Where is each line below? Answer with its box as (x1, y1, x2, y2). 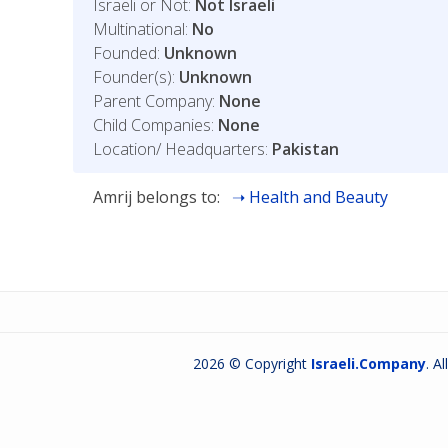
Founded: (92, 42, 164, 64)
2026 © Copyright (192, 354, 311, 373)
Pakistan (271, 138, 339, 160)
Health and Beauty (248, 186, 388, 208)
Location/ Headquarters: (92, 138, 272, 160)
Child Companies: (92, 114, 218, 136)
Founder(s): (92, 66, 179, 88)
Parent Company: (92, 90, 219, 112)
